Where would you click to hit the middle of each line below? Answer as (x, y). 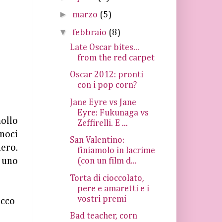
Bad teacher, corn (103, 216)
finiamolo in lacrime (116, 151)
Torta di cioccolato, (107, 178)
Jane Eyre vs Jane (103, 102)
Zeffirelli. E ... (102, 123)
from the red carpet (116, 58)
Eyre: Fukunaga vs (113, 113)
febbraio (90, 32)
